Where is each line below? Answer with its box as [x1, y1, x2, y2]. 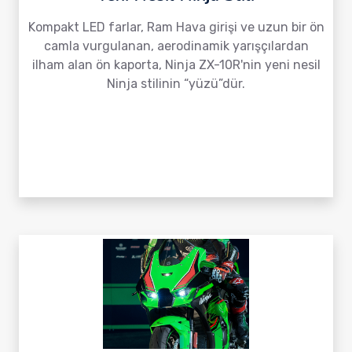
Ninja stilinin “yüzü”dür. [107, 76, 245, 91]
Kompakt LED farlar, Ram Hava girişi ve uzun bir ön [27, 20, 324, 35]
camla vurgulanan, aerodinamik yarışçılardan [43, 38, 309, 53]
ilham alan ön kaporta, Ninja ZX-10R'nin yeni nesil [31, 57, 321, 72]
